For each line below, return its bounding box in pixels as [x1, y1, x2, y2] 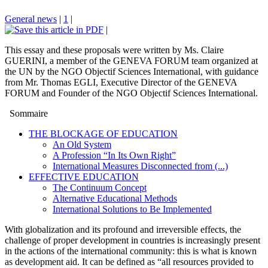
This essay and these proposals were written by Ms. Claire [5, 44, 224, 55]
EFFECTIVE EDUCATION [29, 171, 139, 182]
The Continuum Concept [53, 182, 147, 193]
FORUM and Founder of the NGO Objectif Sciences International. [5, 87, 258, 98]
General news [5, 13, 57, 24]
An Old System [53, 139, 111, 150]
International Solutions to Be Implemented [53, 203, 212, 214]
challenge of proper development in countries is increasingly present [5, 234, 260, 245]
